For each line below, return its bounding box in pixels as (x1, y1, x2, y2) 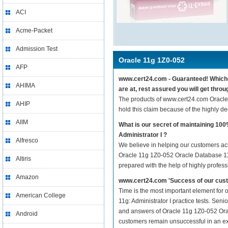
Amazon (16, 174, 39, 181)
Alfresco (16, 137, 38, 144)
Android (16, 210, 38, 217)
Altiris (16, 155, 31, 162)
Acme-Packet (16, 27, 52, 34)
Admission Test (16, 45, 58, 52)
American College (16, 192, 66, 199)
